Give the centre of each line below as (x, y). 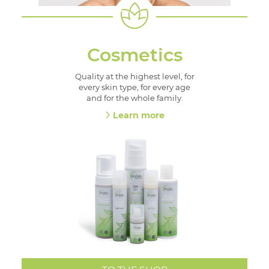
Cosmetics (134, 55)
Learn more (139, 116)
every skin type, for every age (134, 87)
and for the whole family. (134, 98)
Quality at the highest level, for (134, 76)
